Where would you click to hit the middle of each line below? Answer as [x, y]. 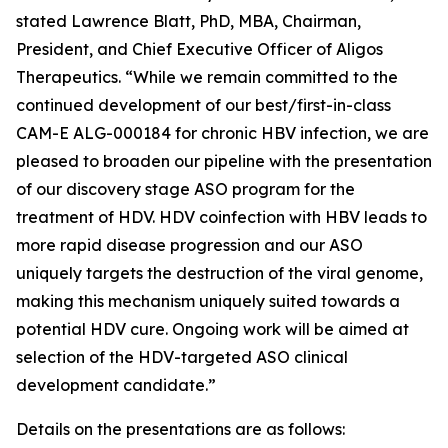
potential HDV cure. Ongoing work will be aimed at [212, 329]
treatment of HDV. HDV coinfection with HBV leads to [221, 217]
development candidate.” [116, 385]
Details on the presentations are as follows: [180, 429]
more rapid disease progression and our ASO [189, 245]
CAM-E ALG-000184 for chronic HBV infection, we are [222, 133]
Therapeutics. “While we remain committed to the [207, 77]
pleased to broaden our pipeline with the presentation [224, 161]
